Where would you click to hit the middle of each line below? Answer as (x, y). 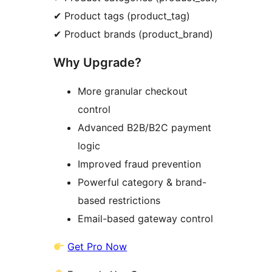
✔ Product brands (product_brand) (133, 34)
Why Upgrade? (97, 63)
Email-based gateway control (145, 219)
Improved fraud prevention (139, 164)
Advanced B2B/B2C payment (144, 128)
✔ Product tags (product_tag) (122, 16)
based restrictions (119, 201)
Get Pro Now (97, 247)
